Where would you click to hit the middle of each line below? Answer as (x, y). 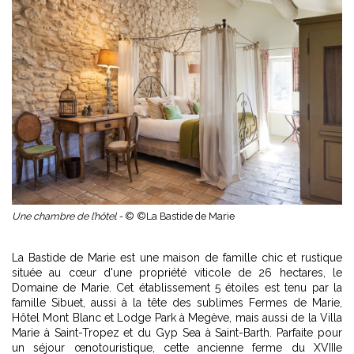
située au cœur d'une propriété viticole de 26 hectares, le (177, 272)
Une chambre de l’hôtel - (68, 216)
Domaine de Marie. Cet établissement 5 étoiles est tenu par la (177, 287)
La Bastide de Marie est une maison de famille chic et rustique (177, 257)
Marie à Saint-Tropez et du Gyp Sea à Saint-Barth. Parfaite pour (177, 332)
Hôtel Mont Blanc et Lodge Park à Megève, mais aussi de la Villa (177, 317)
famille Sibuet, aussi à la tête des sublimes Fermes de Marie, (177, 302)
